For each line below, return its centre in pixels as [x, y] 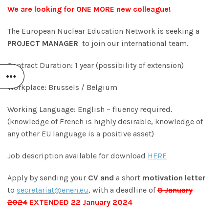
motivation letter [174, 177]
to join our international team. [134, 43]
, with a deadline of [123, 190]
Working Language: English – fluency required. [91, 109]
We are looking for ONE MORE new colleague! [89, 9]
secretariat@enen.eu [53, 190]
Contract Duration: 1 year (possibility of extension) [96, 65]
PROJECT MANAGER [44, 43]
